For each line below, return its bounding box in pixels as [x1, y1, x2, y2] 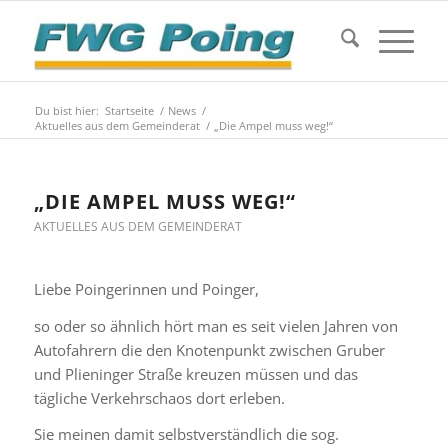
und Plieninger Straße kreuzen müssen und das [33, 363, 358, 384]
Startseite [104, 103, 154, 118]
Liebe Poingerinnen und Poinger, [33, 278, 259, 299]
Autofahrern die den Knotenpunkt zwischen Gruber [33, 339, 385, 360]
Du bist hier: [34, 103, 99, 118]
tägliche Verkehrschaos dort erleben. [33, 387, 285, 408]
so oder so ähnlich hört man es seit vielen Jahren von [33, 315, 398, 336]
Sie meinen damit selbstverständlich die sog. [33, 424, 339, 445]
